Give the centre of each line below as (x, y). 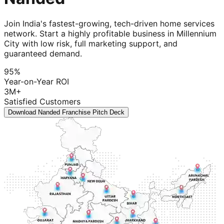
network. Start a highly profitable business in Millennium (110, 34)
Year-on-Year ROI (36, 82)
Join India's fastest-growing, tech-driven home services (109, 24)
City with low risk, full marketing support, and (91, 44)
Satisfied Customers (42, 102)
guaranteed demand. (43, 54)
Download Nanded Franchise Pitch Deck (66, 112)
